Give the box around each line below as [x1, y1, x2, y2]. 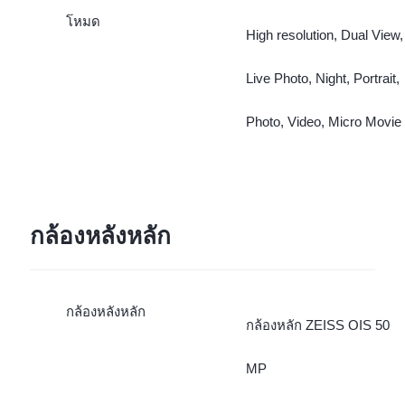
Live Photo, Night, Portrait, [245, 70, 400, 86]
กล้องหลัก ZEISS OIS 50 [245, 316, 390, 333]
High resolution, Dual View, [245, 26, 403, 42]
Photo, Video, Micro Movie [245, 113, 401, 129]
